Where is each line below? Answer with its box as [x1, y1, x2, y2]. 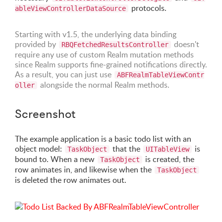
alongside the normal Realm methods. [38, 79, 169, 90]
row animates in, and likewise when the [15, 164, 154, 175]
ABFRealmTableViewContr [117, 71, 204, 79]
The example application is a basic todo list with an [15, 133, 191, 144]
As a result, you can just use [15, 69, 113, 80]
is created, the [143, 154, 194, 165]
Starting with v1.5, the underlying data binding [15, 29, 176, 40]
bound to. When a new [15, 154, 97, 165]
